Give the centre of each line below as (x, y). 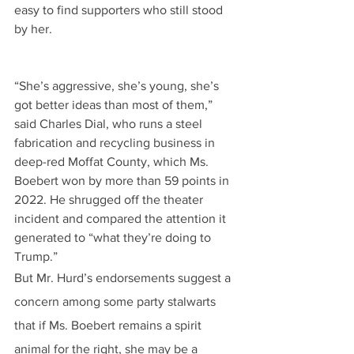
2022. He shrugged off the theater (110, 200)
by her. (33, 29)
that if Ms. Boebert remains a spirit (109, 325)
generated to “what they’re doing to (114, 237)
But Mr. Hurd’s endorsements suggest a (124, 278)
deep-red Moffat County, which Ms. (113, 162)
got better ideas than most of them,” (115, 105)
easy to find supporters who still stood (120, 10)
